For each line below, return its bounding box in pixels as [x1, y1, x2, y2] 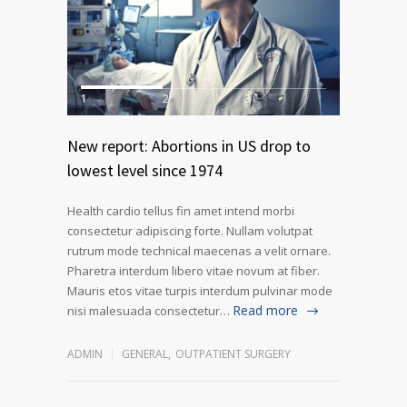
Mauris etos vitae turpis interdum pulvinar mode [67, 282, 333, 299]
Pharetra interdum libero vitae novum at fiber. [67, 262, 320, 279]
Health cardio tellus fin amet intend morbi [67, 202, 294, 219]
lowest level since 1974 [67, 159, 223, 181]
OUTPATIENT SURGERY [175, 345, 291, 362]
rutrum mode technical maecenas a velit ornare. [67, 242, 331, 259]
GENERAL [122, 345, 168, 362]
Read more [233, 301, 298, 319]
